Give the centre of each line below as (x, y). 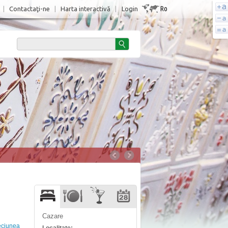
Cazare (53, 216)
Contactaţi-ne (30, 9)
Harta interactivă (85, 9)
